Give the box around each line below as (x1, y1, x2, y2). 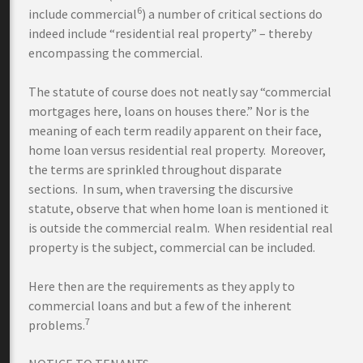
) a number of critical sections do (142, 6, 322, 22)
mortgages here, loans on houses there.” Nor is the (28, 103, 310, 119)
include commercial (28, 6, 137, 22)
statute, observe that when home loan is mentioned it (28, 200, 329, 216)
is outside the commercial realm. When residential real (28, 220, 333, 236)
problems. (28, 317, 85, 333)
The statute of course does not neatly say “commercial (28, 83, 331, 100)
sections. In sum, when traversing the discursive (28, 181, 293, 197)
